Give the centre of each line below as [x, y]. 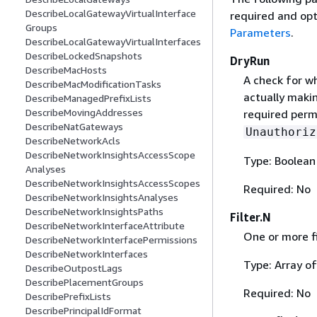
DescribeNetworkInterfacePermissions [111, 240]
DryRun [250, 60]
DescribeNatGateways [74, 127]
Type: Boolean [279, 160]
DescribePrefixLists [68, 296]
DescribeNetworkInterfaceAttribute [105, 226]
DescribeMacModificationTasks [93, 84]
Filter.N [250, 217]
